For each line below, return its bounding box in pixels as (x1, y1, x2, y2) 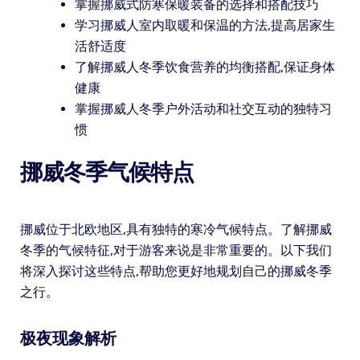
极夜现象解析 (19, 328, 117, 348)
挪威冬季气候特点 (19, 158, 194, 186)
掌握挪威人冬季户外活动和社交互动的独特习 (74, 100, 332, 117)
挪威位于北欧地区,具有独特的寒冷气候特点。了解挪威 (19, 221, 332, 237)
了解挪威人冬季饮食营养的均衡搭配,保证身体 (74, 59, 335, 75)
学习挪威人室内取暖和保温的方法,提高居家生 (74, 17, 335, 33)
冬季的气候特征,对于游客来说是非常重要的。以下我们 (19, 242, 332, 258)
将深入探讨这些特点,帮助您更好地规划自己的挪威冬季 (19, 263, 332, 279)
